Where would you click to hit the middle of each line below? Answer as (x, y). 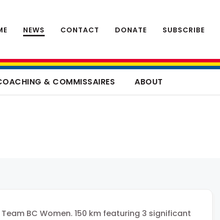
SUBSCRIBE (184, 30)
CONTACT (80, 30)
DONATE (131, 30)
